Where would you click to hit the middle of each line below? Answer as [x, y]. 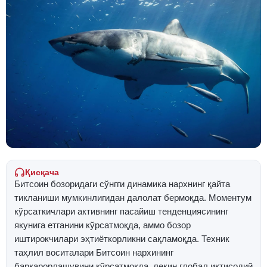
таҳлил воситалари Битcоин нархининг [94, 253]
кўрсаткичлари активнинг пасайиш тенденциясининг [121, 212]
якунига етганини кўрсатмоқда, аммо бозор [103, 226]
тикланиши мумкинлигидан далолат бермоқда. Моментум [133, 198]
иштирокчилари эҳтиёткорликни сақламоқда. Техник [122, 239]
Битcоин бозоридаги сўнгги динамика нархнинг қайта [122, 184]
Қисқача [42, 173]
